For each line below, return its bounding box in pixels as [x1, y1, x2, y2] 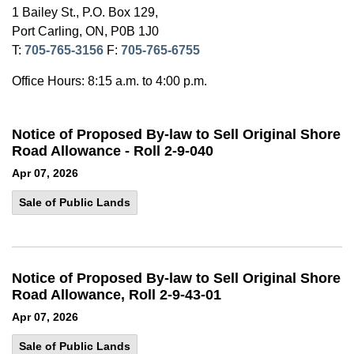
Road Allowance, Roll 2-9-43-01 [12, 287, 221, 303]
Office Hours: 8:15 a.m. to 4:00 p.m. [12, 74, 207, 88]
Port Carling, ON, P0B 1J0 [12, 24, 159, 38]
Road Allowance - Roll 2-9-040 [12, 143, 213, 159]
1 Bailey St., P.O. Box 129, [12, 6, 158, 19]
